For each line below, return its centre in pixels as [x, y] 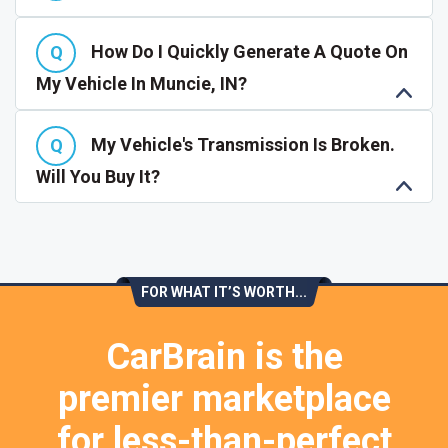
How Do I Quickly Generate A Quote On [249, 51]
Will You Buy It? [98, 176]
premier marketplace [224, 399]
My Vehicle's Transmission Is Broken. [243, 144]
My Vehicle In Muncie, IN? [141, 83]
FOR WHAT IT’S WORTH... [224, 292]
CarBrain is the [224, 357]
